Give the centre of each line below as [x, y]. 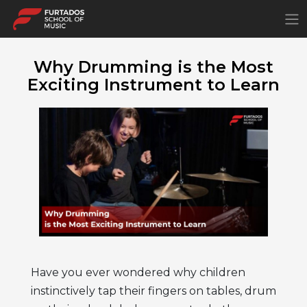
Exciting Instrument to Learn [153, 85]
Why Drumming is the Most [153, 67]
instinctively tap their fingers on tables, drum [153, 291]
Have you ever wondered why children [138, 273]
